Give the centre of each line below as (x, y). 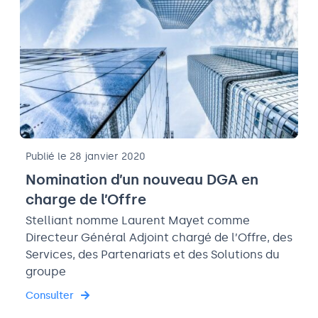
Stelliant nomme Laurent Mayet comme (138, 221)
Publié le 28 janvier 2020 (86, 157)
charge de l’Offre (86, 200)
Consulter (50, 296)
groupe (46, 272)
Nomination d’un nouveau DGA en (142, 180)
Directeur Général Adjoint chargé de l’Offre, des (159, 238)
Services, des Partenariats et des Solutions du (153, 255)
